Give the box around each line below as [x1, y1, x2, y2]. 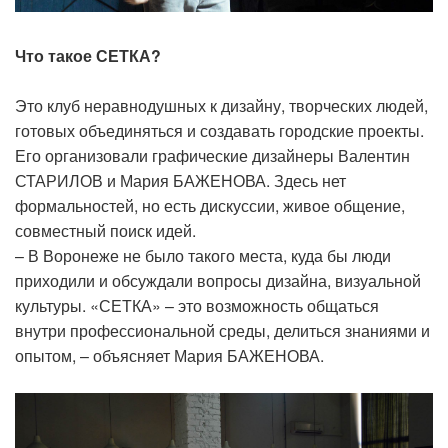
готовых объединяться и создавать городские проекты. [15, 118, 424, 142]
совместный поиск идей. [15, 218, 196, 242]
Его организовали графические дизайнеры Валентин [15, 143, 410, 167]
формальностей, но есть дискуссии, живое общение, [15, 193, 405, 217]
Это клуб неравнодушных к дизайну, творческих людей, [15, 93, 428, 117]
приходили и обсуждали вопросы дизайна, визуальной [15, 268, 421, 292]
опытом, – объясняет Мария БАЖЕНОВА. [15, 343, 324, 367]
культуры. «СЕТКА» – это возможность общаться [15, 293, 379, 317]
